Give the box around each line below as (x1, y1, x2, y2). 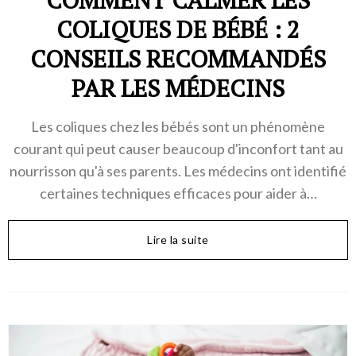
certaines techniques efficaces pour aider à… (39, 184, 317, 203)
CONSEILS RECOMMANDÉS (30, 43, 326, 75)
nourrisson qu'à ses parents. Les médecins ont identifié (10, 162, 346, 180)
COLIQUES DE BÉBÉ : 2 (56, 14, 300, 46)
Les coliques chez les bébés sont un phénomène (31, 118, 325, 136)
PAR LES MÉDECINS (72, 72, 284, 105)
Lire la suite (147, 233, 209, 247)
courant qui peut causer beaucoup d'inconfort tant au (13, 140, 343, 158)
